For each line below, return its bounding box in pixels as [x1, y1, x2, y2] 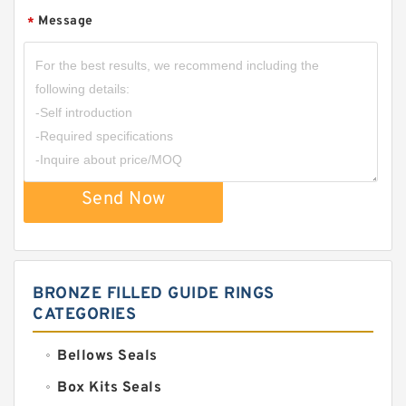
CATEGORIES [33, 304, 136, 326]
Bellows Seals [57, 347, 158, 366]
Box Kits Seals [57, 379, 161, 398]
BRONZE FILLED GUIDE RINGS [33, 284, 275, 305]
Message [38, 14, 93, 30]
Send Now [81, 188, 166, 212]
